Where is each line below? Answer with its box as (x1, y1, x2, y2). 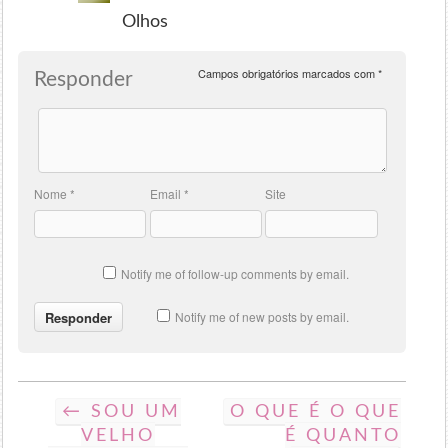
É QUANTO (284, 426, 401, 444)
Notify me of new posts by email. (175, 308, 350, 326)
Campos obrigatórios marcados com (197, 65, 378, 82)
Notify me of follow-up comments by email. (121, 264, 350, 282)
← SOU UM (61, 402, 181, 420)
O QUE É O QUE (229, 402, 401, 420)
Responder (34, 69, 134, 91)
